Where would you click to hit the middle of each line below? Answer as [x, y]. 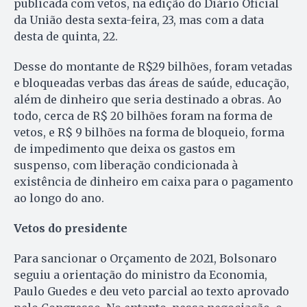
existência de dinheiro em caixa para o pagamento [153, 182]
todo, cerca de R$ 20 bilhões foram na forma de [143, 116]
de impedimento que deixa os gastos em [124, 149]
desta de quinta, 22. [66, 37]
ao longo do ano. [59, 198]
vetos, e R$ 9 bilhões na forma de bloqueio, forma [149, 133]
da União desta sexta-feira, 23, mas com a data [139, 20]
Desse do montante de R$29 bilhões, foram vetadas [153, 67]
